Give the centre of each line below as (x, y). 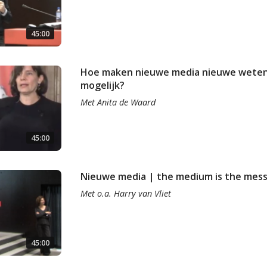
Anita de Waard (126, 103)
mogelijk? (102, 86)
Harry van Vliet (142, 194)
